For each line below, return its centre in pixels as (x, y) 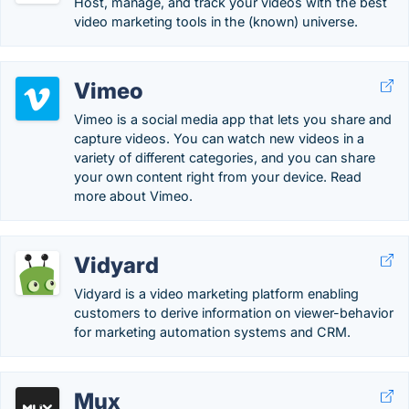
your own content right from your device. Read (218, 177)
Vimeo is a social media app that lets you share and (233, 119)
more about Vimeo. (133, 196)
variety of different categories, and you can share (225, 157)
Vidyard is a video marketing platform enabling (216, 294)
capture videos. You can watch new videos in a (219, 138)
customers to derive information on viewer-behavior (234, 313)
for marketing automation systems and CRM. (212, 332)
